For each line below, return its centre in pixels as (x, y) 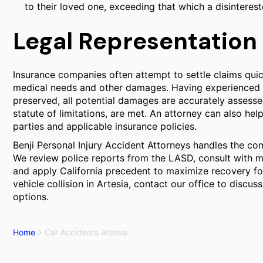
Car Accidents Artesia (86, 232)
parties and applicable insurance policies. (105, 126)
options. (31, 197)
